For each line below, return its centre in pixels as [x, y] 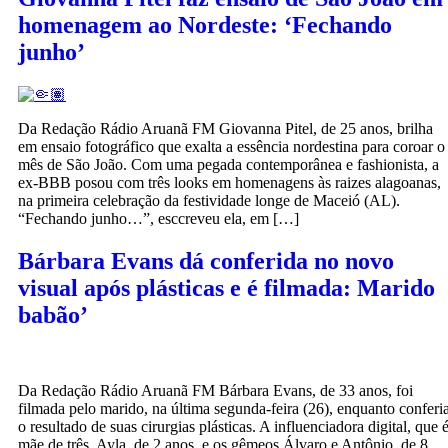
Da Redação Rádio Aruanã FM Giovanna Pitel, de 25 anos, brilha [225, 128]
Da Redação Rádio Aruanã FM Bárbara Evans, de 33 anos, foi [215, 391]
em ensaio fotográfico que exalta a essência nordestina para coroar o [231, 146]
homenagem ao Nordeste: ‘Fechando [205, 24]
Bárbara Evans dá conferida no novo [206, 260]
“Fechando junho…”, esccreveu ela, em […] [158, 218]
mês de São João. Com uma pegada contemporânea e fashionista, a [228, 164]
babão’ [53, 314]
